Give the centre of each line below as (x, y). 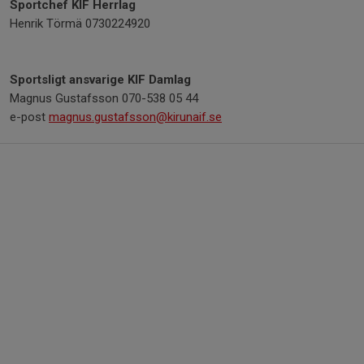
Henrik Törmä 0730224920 (80, 24)
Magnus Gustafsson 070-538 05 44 (104, 98)
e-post (29, 117)
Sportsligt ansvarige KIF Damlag (100, 80)
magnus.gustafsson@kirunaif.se (135, 117)
